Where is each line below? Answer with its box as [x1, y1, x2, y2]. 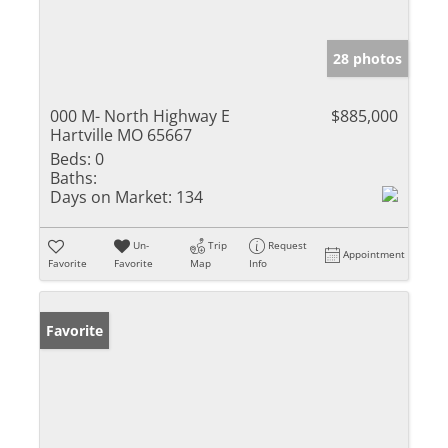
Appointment [343, 246, 406, 261]
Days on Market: [50, 185, 172, 208]
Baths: [50, 166, 97, 189]
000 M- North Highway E [50, 104, 230, 127]
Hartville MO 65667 [50, 123, 192, 146]
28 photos [333, 48, 402, 68]
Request [268, 237, 308, 252]
